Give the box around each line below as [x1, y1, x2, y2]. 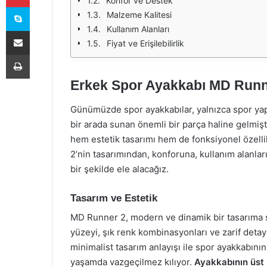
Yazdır [29, 49, 52, 59]
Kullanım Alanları [107, 24, 169, 34]
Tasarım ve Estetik [70, 192, 157, 204]
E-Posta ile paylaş [29, 26, 52, 35]
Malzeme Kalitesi [107, 10, 172, 20]
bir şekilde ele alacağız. [70, 163, 169, 175]
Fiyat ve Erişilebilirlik [107, 38, 184, 48]
